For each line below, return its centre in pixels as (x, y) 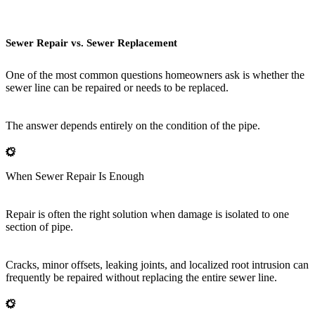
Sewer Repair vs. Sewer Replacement (91, 43)
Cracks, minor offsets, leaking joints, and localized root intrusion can (157, 265)
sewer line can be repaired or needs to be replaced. (117, 88)
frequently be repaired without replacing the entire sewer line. (141, 278)
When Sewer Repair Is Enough (75, 176)
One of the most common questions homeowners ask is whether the (155, 75)
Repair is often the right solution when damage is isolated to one (147, 214)
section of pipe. (39, 227)
